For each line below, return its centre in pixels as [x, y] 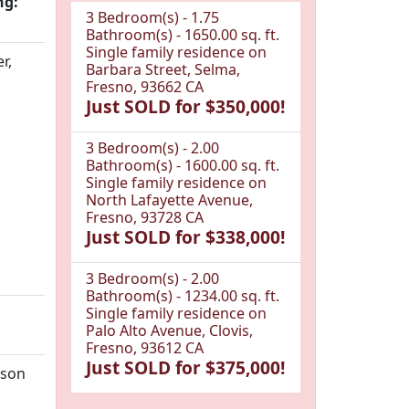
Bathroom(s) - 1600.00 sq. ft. [183, 165]
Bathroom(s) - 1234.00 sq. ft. [183, 296]
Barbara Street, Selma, [163, 69]
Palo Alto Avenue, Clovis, [169, 330]
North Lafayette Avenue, [169, 200]
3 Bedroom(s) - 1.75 [152, 17]
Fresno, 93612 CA [145, 348]
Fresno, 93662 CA [145, 87]
